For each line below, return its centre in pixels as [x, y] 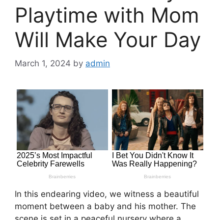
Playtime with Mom [107, 15]
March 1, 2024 [43, 64]
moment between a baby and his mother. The [105, 206]
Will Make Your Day [108, 39]
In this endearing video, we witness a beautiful [107, 194]
